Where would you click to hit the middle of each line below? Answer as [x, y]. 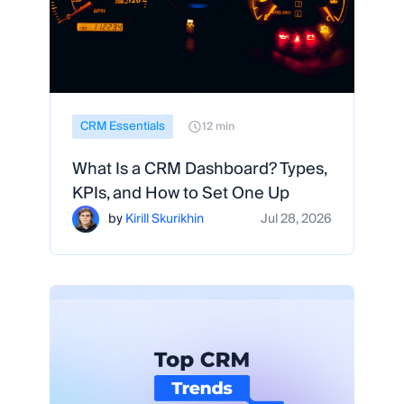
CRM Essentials [123, 126]
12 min [218, 126]
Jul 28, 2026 [296, 219]
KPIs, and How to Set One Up [181, 193]
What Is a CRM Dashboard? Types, [199, 169]
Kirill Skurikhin [165, 219]
